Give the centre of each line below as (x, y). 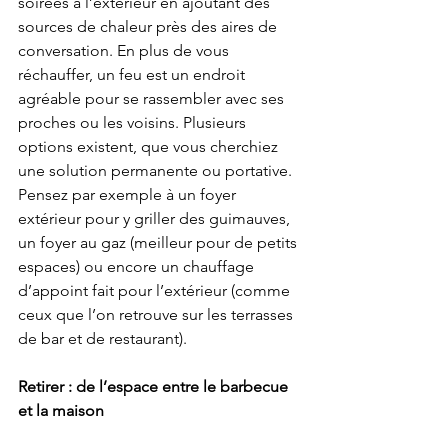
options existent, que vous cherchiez (150, 147)
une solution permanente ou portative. (157, 171)
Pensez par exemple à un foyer (129, 195)
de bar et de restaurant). (102, 339)
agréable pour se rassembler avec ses (153, 99)
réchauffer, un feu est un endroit (133, 75)
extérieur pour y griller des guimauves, (156, 219)
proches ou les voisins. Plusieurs (134, 123)
